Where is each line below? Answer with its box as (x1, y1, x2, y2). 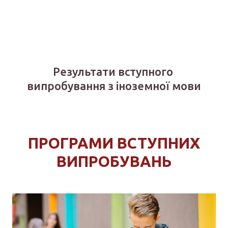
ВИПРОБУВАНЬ (56, 189, 172, 207)
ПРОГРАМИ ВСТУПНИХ (28, 171, 200, 189)
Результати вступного (52, 102, 176, 115)
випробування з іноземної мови (27, 116, 201, 129)
